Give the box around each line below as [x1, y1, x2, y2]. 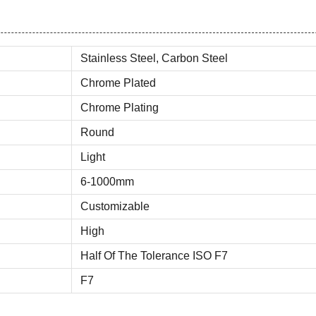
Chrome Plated [80, 77, 156, 89]
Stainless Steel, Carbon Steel [80, 52, 228, 64]
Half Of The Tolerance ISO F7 [80, 250, 228, 262]
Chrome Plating [80, 102, 159, 114]
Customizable [80, 200, 150, 212]
